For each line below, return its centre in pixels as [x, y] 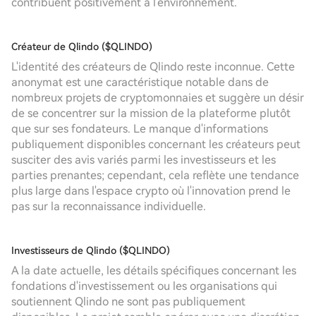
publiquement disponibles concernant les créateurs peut [156, 144]
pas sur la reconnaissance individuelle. [109, 206]
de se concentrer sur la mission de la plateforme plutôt [151, 113]
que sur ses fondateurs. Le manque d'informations [140, 129]
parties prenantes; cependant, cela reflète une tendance [155, 175]
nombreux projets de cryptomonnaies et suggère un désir [158, 98]
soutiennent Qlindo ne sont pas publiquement [128, 302]
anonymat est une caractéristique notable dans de [140, 82]
